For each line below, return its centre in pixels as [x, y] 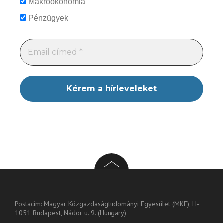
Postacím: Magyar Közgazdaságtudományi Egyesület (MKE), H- [107, 204]
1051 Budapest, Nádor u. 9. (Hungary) [71, 213]
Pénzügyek [47, 18]
